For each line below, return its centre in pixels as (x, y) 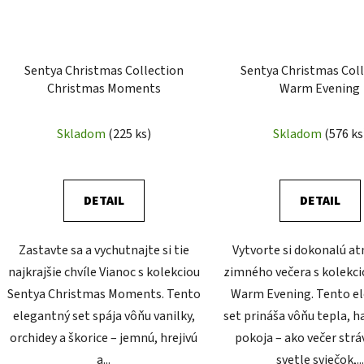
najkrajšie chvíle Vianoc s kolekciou (104, 273)
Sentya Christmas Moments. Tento (104, 295)
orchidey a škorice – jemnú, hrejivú (104, 338)
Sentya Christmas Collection (104, 71)
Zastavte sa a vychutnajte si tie (104, 251)
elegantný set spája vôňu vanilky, (104, 316)
